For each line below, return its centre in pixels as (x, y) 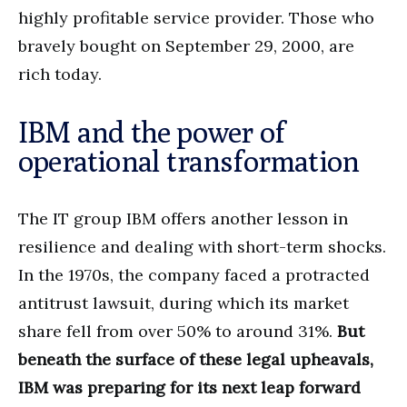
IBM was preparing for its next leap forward (189, 387)
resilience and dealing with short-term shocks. (202, 246)
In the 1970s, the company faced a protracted (194, 274)
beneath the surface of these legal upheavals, (196, 359)
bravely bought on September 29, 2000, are (186, 45)
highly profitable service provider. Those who (196, 17)
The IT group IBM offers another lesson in (183, 218)
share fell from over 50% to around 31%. (178, 331)
